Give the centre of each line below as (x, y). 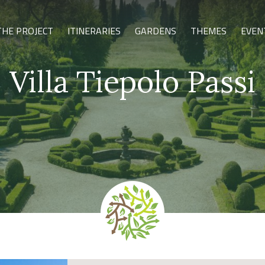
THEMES (209, 31)
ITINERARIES (94, 31)
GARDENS (156, 31)
